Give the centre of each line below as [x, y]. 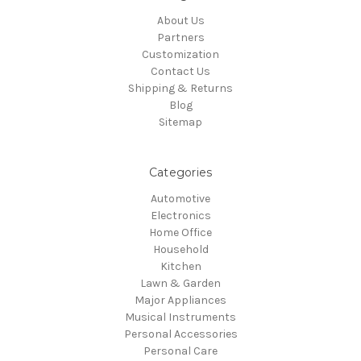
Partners [180, 37]
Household [180, 249]
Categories [180, 172]
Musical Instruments [180, 317]
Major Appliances [180, 300]
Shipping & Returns [180, 88]
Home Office [180, 232]
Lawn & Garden [180, 283]
